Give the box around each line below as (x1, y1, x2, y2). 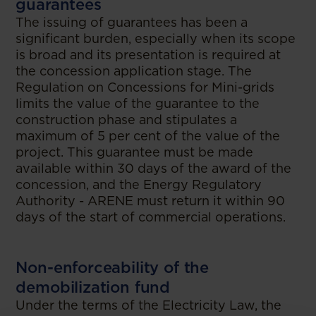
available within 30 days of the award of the (16, 161, 292, 176)
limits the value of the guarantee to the (16, 96, 260, 111)
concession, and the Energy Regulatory (16, 177, 262, 192)
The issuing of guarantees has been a (16, 15, 248, 30)
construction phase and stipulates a (16, 112, 238, 127)
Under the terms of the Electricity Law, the (16, 298, 282, 312)
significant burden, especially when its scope (16, 31, 296, 46)
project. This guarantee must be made (16, 145, 254, 159)
